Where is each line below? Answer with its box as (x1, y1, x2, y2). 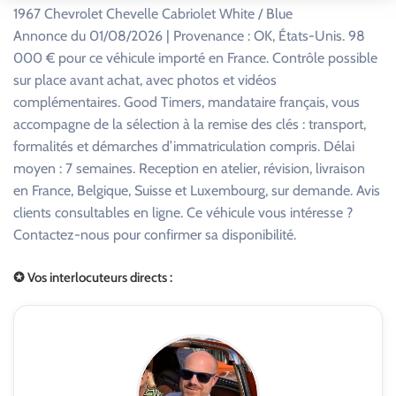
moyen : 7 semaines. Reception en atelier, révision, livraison (13, 159, 365, 177)
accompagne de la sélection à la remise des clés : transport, (13, 115, 366, 133)
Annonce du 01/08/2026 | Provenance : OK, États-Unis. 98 (13, 27, 365, 44)
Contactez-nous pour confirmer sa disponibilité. (13, 225, 296, 243)
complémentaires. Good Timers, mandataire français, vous (13, 93, 360, 110)
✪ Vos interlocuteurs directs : (13, 270, 172, 286)
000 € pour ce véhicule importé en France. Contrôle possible (13, 49, 377, 66)
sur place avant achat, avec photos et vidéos (13, 71, 277, 88)
